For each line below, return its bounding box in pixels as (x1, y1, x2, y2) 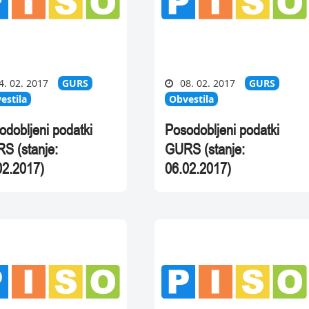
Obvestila (169, 92, 214, 106)
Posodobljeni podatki (165, 121, 279, 139)
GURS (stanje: (165, 140, 245, 159)
